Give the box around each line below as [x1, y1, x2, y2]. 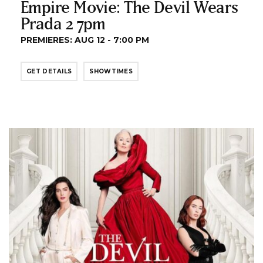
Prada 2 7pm [21, 14, 106, 33]
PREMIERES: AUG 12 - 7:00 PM [21, 35, 149, 46]
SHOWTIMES [89, 68, 133, 76]
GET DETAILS [26, 68, 72, 76]
